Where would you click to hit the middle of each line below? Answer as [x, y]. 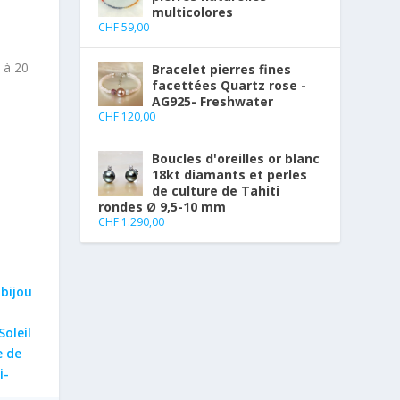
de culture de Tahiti [216, 191]
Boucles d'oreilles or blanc [236, 159]
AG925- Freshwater [213, 102]
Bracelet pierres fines [222, 70]
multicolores [193, 12]
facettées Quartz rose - [229, 86]
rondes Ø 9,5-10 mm [162, 207]
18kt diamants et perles [230, 175]
